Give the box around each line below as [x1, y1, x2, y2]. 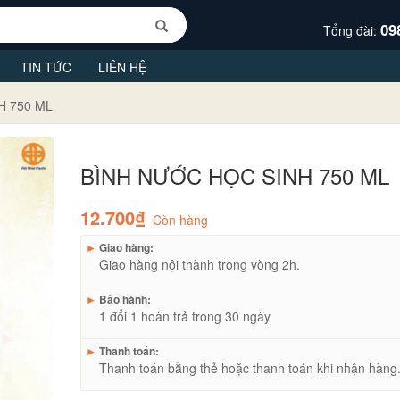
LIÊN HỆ [98, 57, 146, 76]
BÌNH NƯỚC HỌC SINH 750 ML [80, 159, 390, 191]
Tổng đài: [322, 21, 380, 39]
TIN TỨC [21, 57, 71, 76]
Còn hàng [153, 210, 209, 229]
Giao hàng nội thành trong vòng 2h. [99, 254, 301, 273]
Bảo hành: [96, 290, 152, 307]
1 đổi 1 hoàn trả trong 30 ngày [99, 306, 271, 325]
